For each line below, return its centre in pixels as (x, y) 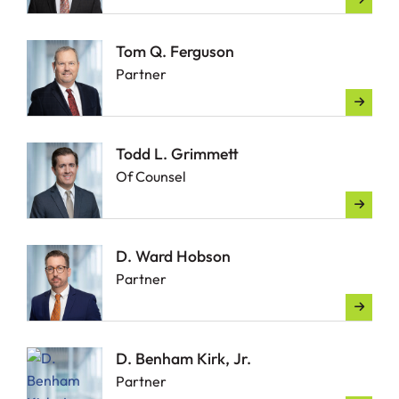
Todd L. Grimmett (177, 154)
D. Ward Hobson (173, 256)
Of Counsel (151, 176)
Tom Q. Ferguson (175, 51)
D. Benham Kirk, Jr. (183, 358)
